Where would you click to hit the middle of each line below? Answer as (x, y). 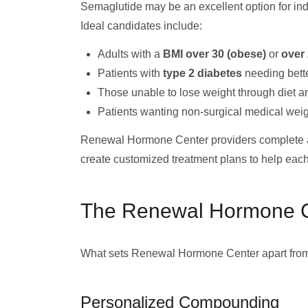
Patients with (130, 73)
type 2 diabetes (202, 73)
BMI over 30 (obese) (214, 54)
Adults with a (130, 54)
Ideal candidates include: (141, 26)
